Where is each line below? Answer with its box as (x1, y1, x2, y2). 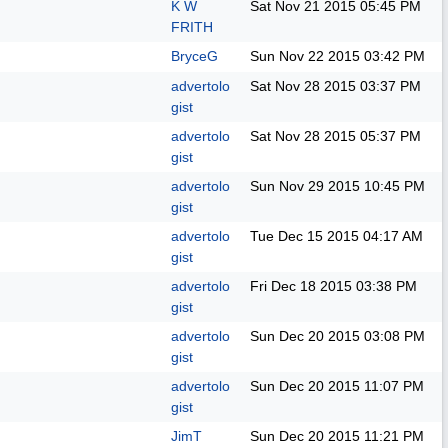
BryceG (171, 48, 218, 64)
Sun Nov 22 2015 (250, 48, 360, 64)
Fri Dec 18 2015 (250, 278, 352, 294)
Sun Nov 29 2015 (250, 178, 360, 194)
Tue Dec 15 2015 (250, 228, 359, 244)
